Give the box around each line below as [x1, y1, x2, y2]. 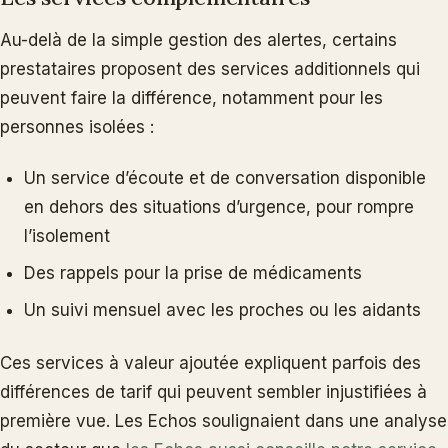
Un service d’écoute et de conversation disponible [24, 167, 426, 188]
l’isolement [24, 225, 110, 246]
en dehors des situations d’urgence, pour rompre [24, 196, 414, 217]
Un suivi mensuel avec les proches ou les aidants [24, 299, 421, 320]
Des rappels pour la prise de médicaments [24, 262, 362, 283]
